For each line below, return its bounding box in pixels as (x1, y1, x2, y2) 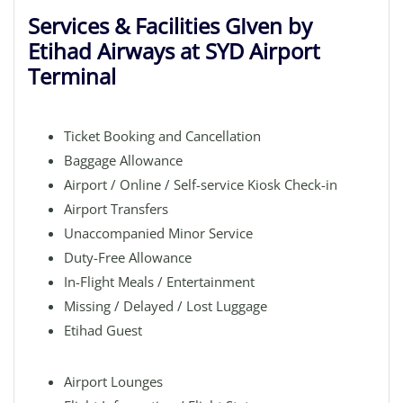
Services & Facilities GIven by (28, 11, 312, 40)
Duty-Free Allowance (64, 248, 192, 266)
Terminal (28, 61, 116, 91)
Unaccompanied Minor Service (64, 224, 253, 242)
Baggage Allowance (64, 151, 183, 169)
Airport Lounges (64, 372, 163, 390)
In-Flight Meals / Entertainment (64, 273, 255, 291)
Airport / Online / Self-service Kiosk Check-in (64, 175, 337, 193)
